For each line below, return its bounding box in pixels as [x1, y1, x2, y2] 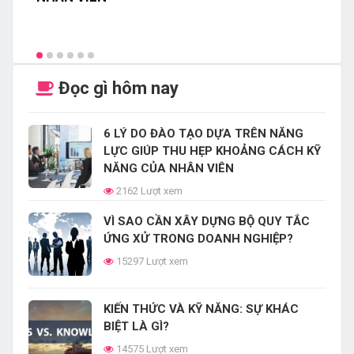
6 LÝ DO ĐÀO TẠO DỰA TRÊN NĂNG [104, 126, 303, 141]
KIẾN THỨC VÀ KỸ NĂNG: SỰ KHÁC [104, 302, 299, 317]
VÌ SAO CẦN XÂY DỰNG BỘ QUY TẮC [104, 214, 310, 229]
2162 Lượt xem [114, 185, 183, 198]
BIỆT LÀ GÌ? [104, 319, 169, 334]
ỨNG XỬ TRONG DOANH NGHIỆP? [104, 232, 293, 247]
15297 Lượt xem [114, 255, 188, 268]
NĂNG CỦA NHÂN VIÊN [104, 161, 234, 176]
